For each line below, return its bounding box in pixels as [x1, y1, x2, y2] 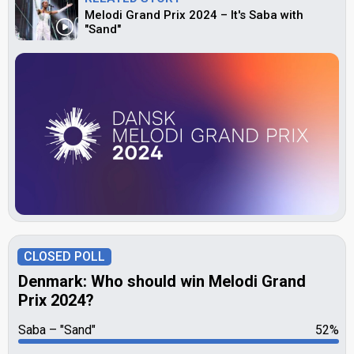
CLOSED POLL [24, 249, 105, 264]
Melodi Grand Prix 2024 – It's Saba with [85, 8, 303, 22]
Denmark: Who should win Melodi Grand [18, 272, 306, 291]
